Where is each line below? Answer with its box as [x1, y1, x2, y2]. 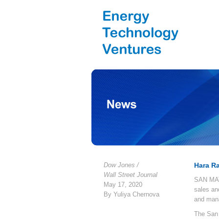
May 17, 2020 [104, 181, 142, 188]
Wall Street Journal [104, 171, 157, 178]
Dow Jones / [104, 161, 139, 169]
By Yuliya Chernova [104, 191, 159, 198]
